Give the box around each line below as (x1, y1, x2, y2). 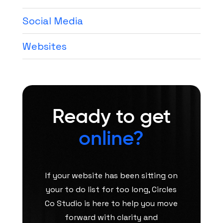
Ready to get (52, 103, 171, 128)
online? (79, 125, 144, 150)
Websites (22, 39, 67, 53)
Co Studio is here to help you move (45, 198, 178, 209)
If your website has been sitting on (45, 170, 178, 181)
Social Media (22, 14, 83, 27)
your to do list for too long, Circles (46, 184, 177, 195)
